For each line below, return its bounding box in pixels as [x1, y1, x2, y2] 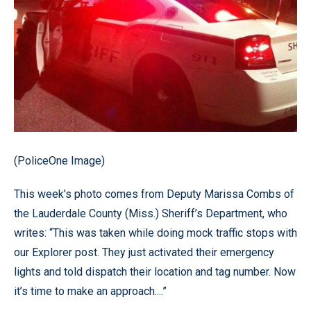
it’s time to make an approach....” [14, 285, 167, 298]
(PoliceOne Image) [14, 154, 105, 167]
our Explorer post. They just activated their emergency [14, 246, 274, 259]
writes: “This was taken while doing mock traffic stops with [14, 226, 297, 239]
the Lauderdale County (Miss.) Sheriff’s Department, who [14, 207, 287, 220]
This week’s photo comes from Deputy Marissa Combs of [14, 187, 294, 201]
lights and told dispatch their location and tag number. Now [14, 265, 296, 278]
